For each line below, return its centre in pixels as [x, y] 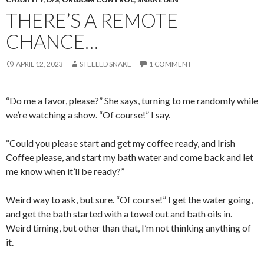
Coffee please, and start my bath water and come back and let [130, 157]
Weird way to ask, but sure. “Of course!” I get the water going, [129, 199]
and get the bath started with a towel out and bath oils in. [119, 214]
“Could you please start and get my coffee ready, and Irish [121, 143]
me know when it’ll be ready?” [65, 171]
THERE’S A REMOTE [92, 20]
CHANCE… [52, 41]
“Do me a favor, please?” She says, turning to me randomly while [132, 100]
